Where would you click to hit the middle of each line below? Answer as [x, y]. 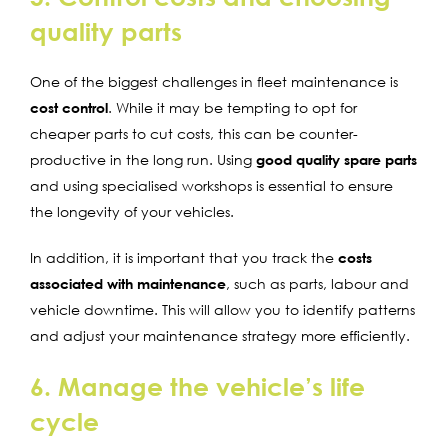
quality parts [106, 31]
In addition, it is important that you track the [184, 257]
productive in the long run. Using [143, 159]
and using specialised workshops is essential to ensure [211, 185]
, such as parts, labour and [317, 283]
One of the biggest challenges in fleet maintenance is [214, 81]
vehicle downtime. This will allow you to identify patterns [222, 309]
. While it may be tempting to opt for [232, 107]
